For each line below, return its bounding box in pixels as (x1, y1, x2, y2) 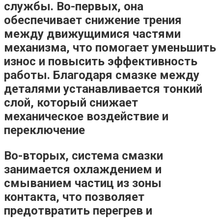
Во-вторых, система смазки (4, 148, 163, 163)
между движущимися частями (4, 27, 181, 41)
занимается (4, 162, 73, 176)
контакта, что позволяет (4, 190, 144, 204)
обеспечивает (4, 13, 85, 27)
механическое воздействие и (4, 109, 168, 123)
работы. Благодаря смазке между (4, 68, 199, 82)
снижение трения (85, 13, 182, 27)
